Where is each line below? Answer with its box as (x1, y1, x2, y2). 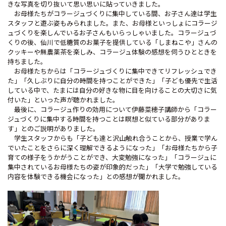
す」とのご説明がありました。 (8, 124, 99, 133)
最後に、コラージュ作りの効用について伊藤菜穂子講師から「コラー (8, 104, 217, 114)
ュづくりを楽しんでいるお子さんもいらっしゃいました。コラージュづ (8, 28, 216, 37)
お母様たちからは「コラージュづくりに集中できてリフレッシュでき (8, 66, 217, 76)
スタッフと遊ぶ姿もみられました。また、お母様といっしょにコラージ (8, 18, 217, 28)
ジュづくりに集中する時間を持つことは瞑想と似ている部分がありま (8, 114, 210, 124)
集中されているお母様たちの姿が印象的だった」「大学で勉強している (8, 162, 217, 172)
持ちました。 (8, 56, 47, 66)
